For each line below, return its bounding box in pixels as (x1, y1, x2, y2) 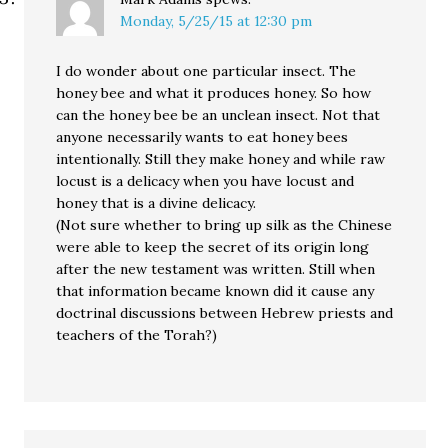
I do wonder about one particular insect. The (56, 62, 357, 80)
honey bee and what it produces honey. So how (56, 84, 372, 102)
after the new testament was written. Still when (56, 260, 376, 278)
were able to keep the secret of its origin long (56, 238, 370, 256)
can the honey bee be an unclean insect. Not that (56, 106, 381, 124)
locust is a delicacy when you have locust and (56, 172, 355, 190)
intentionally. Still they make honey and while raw (56, 150, 386, 168)
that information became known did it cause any (56, 282, 375, 300)
